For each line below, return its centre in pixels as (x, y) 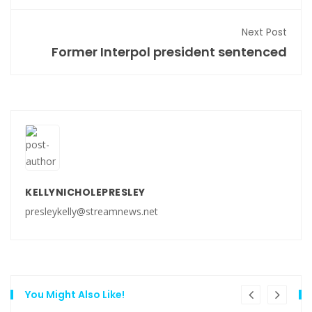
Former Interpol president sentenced (169, 52)
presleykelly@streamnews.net (92, 212)
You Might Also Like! (75, 295)
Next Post (264, 32)
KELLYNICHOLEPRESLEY (85, 193)
